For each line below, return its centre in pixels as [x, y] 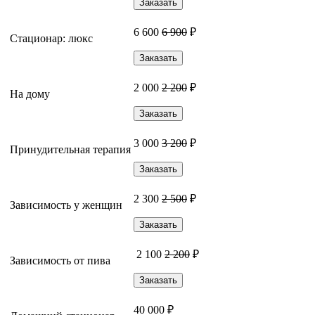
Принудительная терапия [70, 149]
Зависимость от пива [60, 260]
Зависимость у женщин [66, 205]
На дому [30, 94]
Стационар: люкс [51, 38]
